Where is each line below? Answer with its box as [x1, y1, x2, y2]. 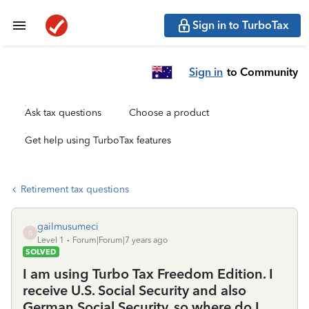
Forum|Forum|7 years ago [72, 235, 168, 245]
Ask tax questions [25, 107, 101, 119]
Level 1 [37, 235, 64, 245]
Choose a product [129, 107, 209, 119]
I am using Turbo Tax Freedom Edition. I [23, 266, 273, 282]
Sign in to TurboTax [192, 19, 289, 32]
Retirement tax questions [21, 183, 129, 195]
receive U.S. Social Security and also [23, 282, 246, 299]
